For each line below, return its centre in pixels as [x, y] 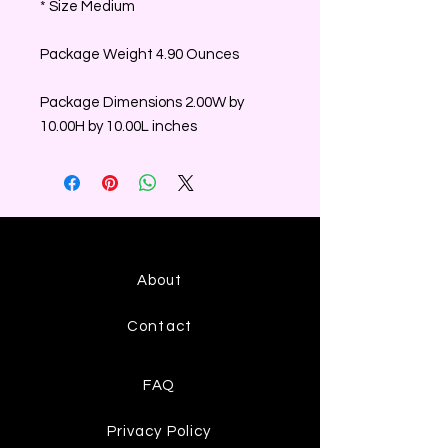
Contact [159, 326]
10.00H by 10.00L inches [118, 126]
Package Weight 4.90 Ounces [139, 54]
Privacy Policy [159, 431]
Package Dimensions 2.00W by [142, 102]
